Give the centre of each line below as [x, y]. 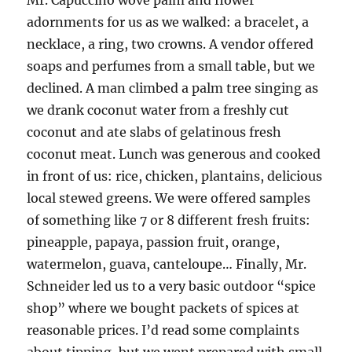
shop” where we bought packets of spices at [163, 308]
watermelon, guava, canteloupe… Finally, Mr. [167, 264]
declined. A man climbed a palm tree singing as [173, 88]
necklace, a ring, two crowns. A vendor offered [170, 44]
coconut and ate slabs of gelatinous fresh [154, 132]
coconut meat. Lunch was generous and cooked [174, 154]
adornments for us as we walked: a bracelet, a [168, 22]
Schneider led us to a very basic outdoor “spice [172, 286]
